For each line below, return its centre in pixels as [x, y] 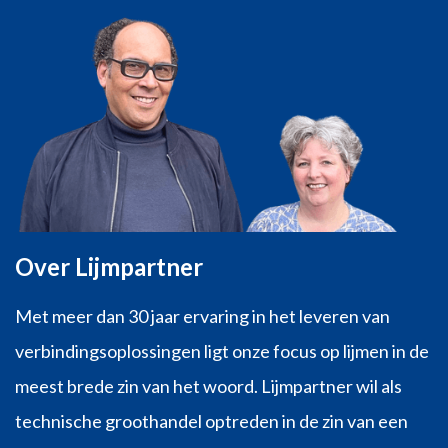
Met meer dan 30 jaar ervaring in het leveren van [202, 315]
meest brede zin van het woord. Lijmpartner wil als [208, 385]
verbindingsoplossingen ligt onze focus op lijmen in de [222, 350]
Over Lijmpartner [109, 266]
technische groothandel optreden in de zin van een [211, 420]
